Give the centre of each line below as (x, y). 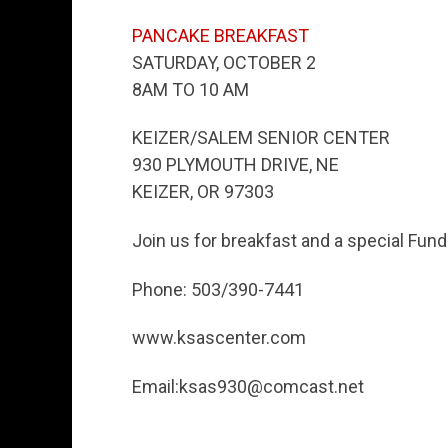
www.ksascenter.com (219, 338)
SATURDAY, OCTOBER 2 (224, 62)
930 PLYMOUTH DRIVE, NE (235, 165)
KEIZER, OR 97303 (203, 192)
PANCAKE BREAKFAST (220, 35)
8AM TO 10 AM (190, 89)
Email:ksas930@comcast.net (248, 386)
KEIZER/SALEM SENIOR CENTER (261, 138)
